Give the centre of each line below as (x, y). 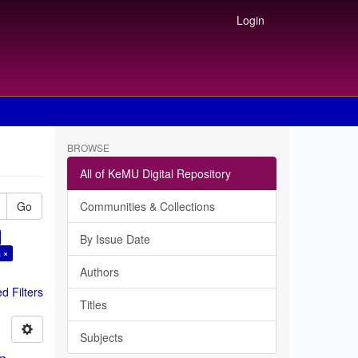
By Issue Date (115, 239)
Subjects (101, 337)
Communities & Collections (147, 206)
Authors (99, 272)
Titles (93, 304)
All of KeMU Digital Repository (155, 173)
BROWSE (88, 147)
